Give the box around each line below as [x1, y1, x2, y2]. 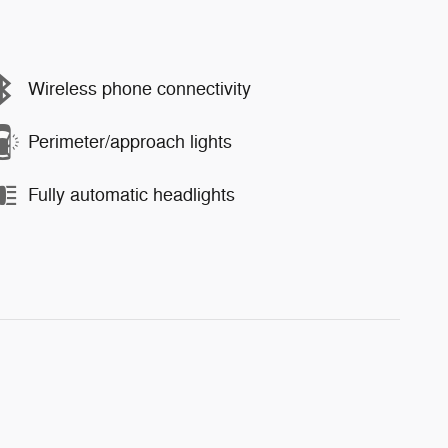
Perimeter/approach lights [28, 131, 232, 153]
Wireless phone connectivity [28, 78, 251, 100]
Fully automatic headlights [28, 184, 235, 206]
